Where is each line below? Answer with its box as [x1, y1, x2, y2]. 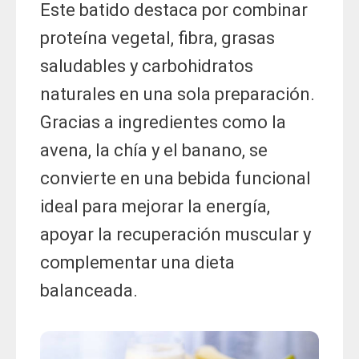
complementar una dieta [40, 252, 235, 273]
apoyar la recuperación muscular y [40, 224, 311, 245]
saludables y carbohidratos [40, 56, 253, 77]
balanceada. [40, 280, 138, 301]
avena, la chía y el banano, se [40, 140, 268, 161]
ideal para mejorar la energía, [40, 196, 270, 217]
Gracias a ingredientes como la [40, 112, 286, 133]
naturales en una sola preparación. [40, 84, 315, 105]
